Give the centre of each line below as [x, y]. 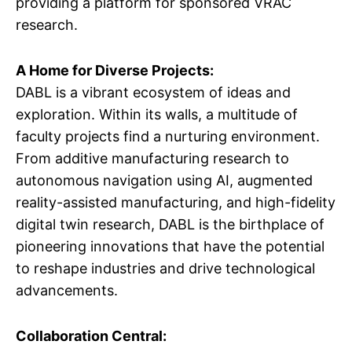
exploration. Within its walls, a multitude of [157, 114]
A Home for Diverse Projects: [115, 70]
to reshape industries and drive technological [165, 268]
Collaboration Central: [91, 336]
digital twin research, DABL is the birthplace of [170, 224]
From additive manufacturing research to [152, 158]
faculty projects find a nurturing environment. [168, 136]
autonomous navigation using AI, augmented [164, 180]
